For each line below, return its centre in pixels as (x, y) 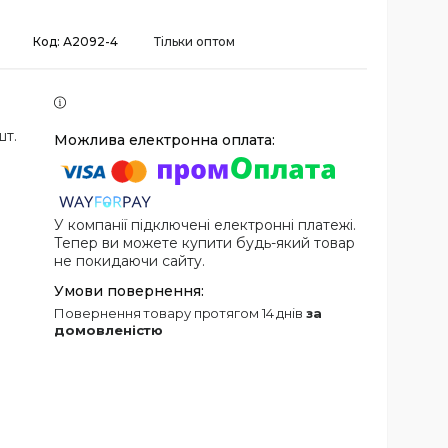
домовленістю (109, 329)
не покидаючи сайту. (130, 260)
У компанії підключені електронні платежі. (205, 224)
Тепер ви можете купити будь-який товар (205, 242)
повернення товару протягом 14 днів (185, 312)
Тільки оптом (194, 41)
